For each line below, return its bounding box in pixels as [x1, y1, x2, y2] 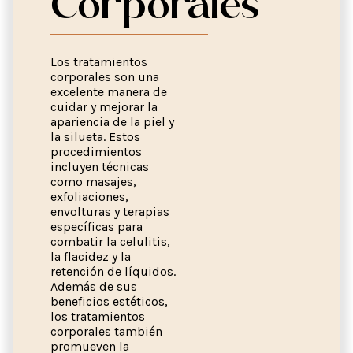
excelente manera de [50, 84, 167, 100]
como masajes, [50, 174, 136, 190]
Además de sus [50, 279, 137, 295]
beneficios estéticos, [50, 294, 168, 310]
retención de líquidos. [50, 264, 176, 280]
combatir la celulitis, [50, 234, 170, 250]
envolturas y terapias [50, 204, 169, 220]
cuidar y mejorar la [50, 99, 158, 115]
